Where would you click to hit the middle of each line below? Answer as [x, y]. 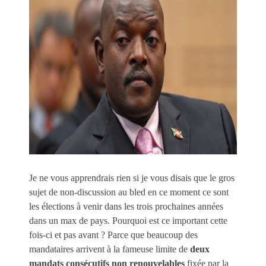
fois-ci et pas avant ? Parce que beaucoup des [113, 235]
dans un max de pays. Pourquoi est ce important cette [128, 220]
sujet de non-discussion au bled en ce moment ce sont [129, 192]
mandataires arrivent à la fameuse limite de [110, 249]
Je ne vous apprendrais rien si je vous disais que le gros [132, 178]
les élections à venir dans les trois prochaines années [126, 206]
